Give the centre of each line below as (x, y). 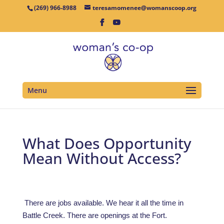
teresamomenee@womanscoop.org (145, 8)
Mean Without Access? (101, 158)
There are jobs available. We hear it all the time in (104, 203)
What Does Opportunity (107, 143)
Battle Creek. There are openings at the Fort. (94, 215)
